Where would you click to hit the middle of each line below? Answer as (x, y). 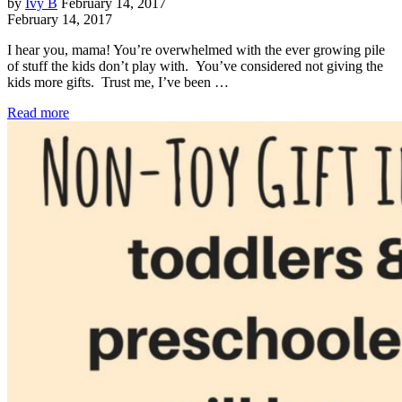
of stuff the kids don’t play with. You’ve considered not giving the (195, 66)
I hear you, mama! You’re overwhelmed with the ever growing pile (196, 49)
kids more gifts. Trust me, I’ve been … (118, 82)
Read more (38, 112)
